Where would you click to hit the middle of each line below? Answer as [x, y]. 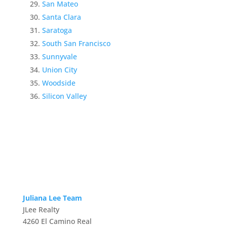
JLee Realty [41, 209]
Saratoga [57, 30]
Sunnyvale [59, 56]
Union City [59, 69]
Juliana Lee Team [52, 198]
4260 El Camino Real [57, 221]
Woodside [59, 83]
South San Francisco [76, 43]
